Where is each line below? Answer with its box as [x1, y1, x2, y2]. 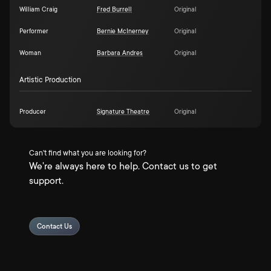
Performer [19, 28, 48, 35]
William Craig [19, 6, 57, 13]
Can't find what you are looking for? [29, 149, 146, 157]
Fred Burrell [97, 6, 132, 13]
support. [29, 175, 64, 186]
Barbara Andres [97, 50, 143, 57]
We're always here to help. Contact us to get [29, 161, 217, 172]
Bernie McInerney [97, 28, 148, 35]
